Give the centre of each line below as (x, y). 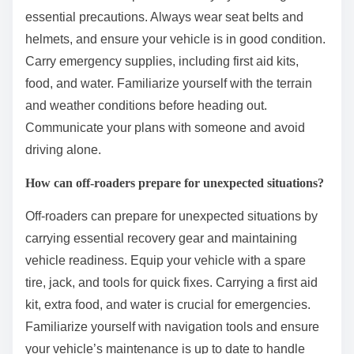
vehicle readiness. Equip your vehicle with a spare (166, 260)
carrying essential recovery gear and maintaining (161, 238)
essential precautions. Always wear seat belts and (164, 17)
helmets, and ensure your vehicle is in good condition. (175, 39)
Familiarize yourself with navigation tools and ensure (172, 326)
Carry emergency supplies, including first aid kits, (162, 61)
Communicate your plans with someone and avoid (165, 127)
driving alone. (63, 149)
